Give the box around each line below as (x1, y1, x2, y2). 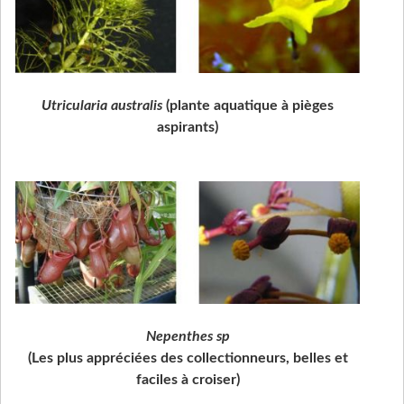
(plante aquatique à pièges (162, 98, 334, 114)
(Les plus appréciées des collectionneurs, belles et (27, 350, 348, 365)
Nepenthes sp (145, 328, 230, 344)
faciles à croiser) (135, 372, 240, 387)
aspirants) (157, 120, 218, 135)
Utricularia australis (41, 98, 162, 114)
